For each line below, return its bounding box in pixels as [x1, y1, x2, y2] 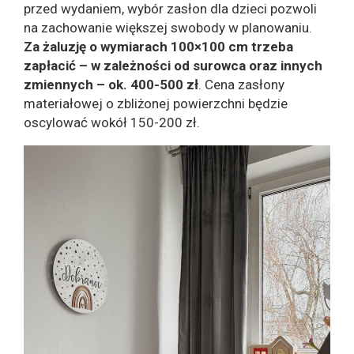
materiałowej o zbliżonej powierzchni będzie [24, 96, 288, 112]
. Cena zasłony [198, 77, 284, 93]
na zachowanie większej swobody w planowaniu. [24, 20, 312, 36]
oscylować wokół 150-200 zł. [24, 115, 200, 131]
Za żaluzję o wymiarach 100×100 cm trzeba [24, 39, 293, 55]
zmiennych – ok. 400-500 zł [24, 77, 198, 93]
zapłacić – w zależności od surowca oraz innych [24, 58, 322, 74]
